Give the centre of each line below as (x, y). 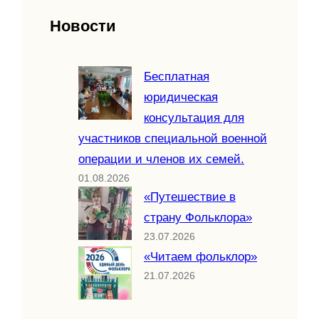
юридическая (181, 98)
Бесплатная (177, 77)
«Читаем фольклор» (200, 257)
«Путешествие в (190, 197)
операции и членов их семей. (161, 159)
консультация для (194, 118)
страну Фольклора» (198, 218)
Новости (83, 26)
